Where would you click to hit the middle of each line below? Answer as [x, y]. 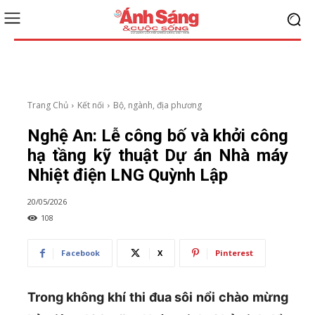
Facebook [80, 253]
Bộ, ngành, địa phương [157, 105]
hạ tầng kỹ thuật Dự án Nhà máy [157, 155]
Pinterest [234, 253]
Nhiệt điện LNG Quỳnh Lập [127, 175]
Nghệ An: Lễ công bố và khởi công [157, 136]
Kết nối [90, 105]
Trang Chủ [47, 105]
